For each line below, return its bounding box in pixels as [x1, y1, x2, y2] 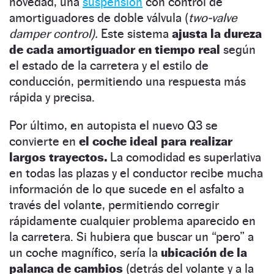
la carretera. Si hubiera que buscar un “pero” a [9, 229, 254, 244]
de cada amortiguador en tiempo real [9, 42, 220, 57]
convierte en [9, 133, 79, 149]
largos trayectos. [9, 149, 107, 165]
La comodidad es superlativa [107, 149, 261, 165]
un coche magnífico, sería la [9, 245, 161, 260]
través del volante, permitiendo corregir [9, 197, 219, 212]
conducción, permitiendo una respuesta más [9, 73, 246, 89]
